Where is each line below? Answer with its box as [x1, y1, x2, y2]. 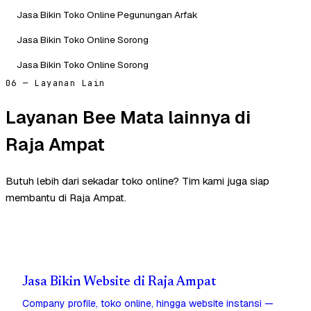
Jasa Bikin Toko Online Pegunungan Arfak [17, 8, 198, 21]
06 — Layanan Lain [6, 77, 106, 89]
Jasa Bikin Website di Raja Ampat [22, 276, 216, 289]
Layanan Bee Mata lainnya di [6, 105, 251, 129]
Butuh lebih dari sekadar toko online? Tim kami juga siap [6, 174, 269, 188]
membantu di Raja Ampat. [6, 191, 126, 205]
